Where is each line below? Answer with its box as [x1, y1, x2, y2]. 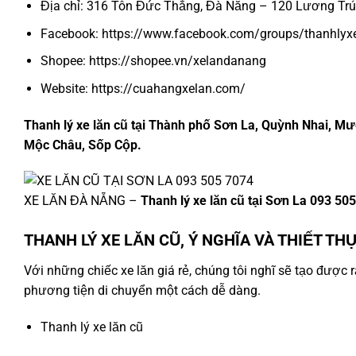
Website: [40, 80, 91, 96]
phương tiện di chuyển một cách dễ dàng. [24, 283, 261, 299]
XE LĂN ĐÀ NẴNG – [24, 193, 141, 209]
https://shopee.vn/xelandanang [88, 53, 266, 69]
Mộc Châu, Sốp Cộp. [24, 137, 141, 153]
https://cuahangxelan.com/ [91, 80, 246, 96]
